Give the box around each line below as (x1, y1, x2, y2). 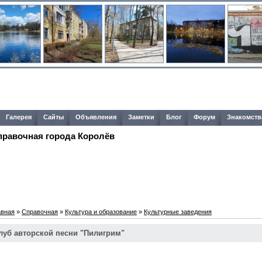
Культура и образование (65, 208, 137, 215)
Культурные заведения (144, 208, 212, 215)
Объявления (75, 113, 116, 120)
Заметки (128, 113, 154, 120)
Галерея (6, 113, 32, 120)
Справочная (22, 208, 58, 215)
